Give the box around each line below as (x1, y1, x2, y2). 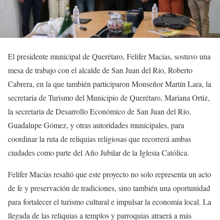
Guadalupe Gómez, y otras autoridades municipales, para (8, 119, 184, 130)
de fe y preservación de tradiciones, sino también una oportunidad (8, 182, 210, 193)
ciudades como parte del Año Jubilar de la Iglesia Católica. (8, 147, 189, 158)
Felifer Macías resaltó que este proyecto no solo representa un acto (8, 168, 211, 179)
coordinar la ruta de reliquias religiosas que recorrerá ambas (8, 133, 191, 144)
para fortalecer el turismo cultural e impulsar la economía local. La (8, 196, 211, 207)
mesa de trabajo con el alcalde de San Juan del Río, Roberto (8, 64, 192, 75)
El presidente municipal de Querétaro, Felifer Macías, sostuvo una (8, 51, 211, 61)
